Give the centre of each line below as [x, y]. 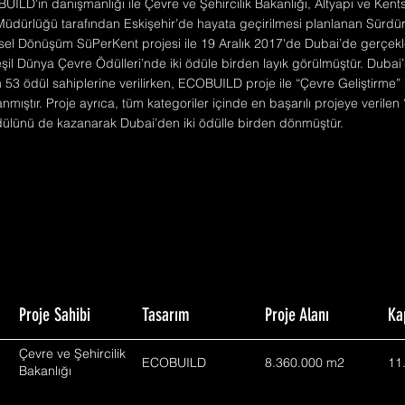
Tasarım [166, 316]
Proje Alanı [297, 316]
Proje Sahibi [55, 316]
